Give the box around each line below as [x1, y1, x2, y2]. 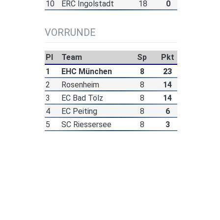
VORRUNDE [45, 27, 96, 39]
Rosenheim [61, 80, 99, 90]
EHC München [61, 67, 112, 77]
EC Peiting [61, 107, 97, 116]
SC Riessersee [61, 120, 111, 130]
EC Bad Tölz [61, 93, 103, 103]
